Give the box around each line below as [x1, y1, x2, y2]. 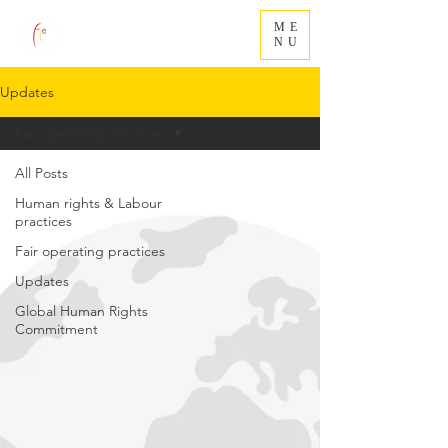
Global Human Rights [15, 302, 148, 320]
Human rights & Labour [15, 194, 162, 212]
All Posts [15, 164, 68, 182]
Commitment [15, 320, 98, 338]
